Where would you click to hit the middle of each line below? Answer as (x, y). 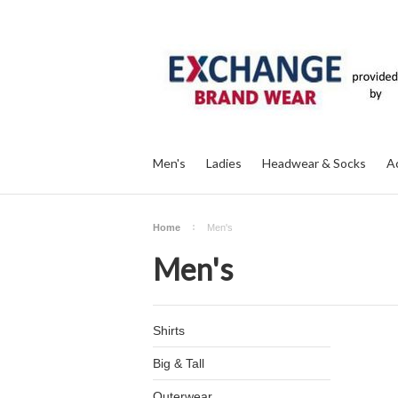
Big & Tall (179, 363)
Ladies (224, 163)
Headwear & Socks (314, 163)
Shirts (169, 330)
